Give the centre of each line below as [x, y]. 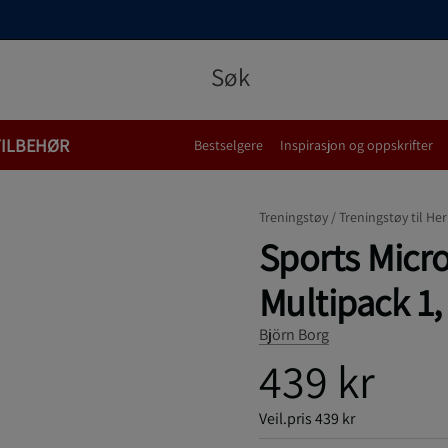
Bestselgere [228, 145]
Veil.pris [285, 418]
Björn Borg [293, 334]
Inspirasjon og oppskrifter [356, 145]
